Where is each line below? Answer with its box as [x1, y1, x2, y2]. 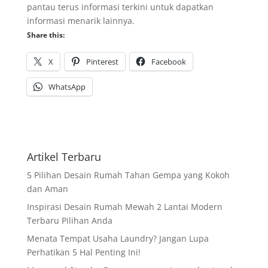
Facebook [151, 56, 186, 67]
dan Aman [26, 183, 68, 194]
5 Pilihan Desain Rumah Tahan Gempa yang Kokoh [26, 169, 230, 181]
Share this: [26, 30, 65, 40]
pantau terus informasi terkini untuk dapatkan [26, 1, 214, 13]
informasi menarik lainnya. [26, 15, 135, 26]
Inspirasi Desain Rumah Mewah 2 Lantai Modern [26, 201, 223, 212]
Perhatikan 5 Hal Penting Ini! [26, 246, 143, 258]
